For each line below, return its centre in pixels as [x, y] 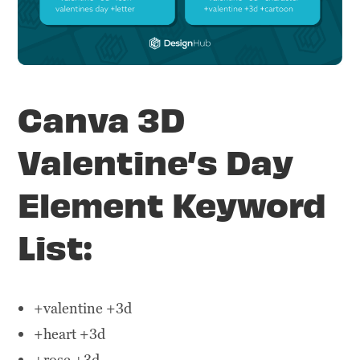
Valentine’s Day [156, 161]
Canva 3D [102, 119]
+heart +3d [70, 334]
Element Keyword [172, 204]
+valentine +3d [83, 309]
